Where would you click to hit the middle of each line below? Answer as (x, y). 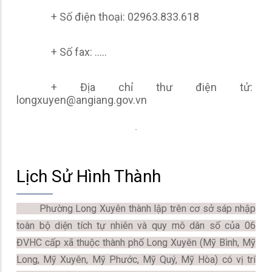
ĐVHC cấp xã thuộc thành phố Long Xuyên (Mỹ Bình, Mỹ (136, 243)
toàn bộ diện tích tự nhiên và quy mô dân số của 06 (136, 226)
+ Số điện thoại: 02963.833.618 (125, 17)
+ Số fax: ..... (79, 52)
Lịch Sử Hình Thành (89, 176)
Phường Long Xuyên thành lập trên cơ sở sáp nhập (136, 209)
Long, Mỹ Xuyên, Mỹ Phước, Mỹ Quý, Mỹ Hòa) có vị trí (136, 260)
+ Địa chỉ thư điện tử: (152, 87)
